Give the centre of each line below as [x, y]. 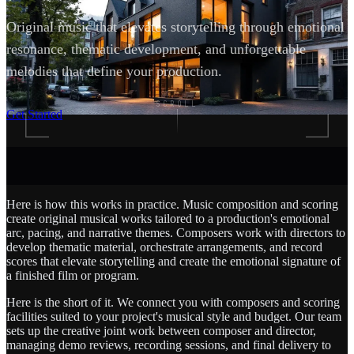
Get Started [34, 114]
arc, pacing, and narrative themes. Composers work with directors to [176, 232]
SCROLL [177, 104]
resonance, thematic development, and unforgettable [156, 49]
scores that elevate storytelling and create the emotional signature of [173, 261]
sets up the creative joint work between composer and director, [161, 330]
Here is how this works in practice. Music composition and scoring [172, 204]
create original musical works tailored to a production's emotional [168, 218]
